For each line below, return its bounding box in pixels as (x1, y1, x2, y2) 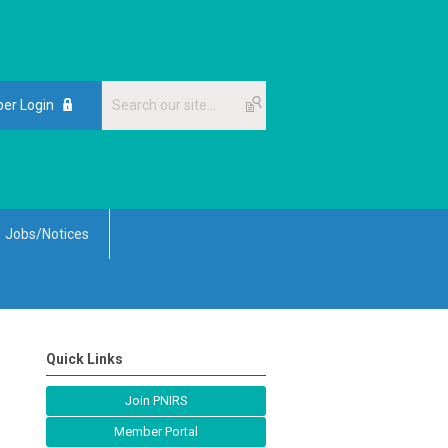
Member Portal (114, 424, 198, 440)
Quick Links (46, 351, 123, 368)
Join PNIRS (124, 393, 188, 409)
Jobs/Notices (5, 226, 89, 243)
